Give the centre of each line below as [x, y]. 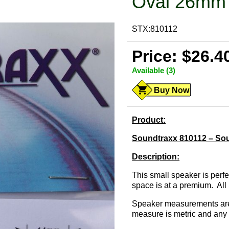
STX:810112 [155, 29]
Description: [156, 157]
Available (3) [154, 71]
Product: [149, 120]
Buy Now [172, 90]
